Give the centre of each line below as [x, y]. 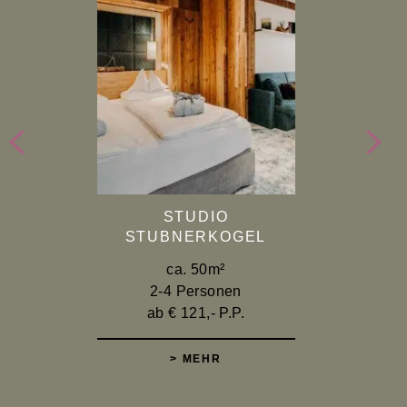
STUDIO [196, 216]
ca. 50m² [196, 269]
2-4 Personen [196, 291]
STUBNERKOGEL [196, 236]
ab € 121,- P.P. [196, 313]
